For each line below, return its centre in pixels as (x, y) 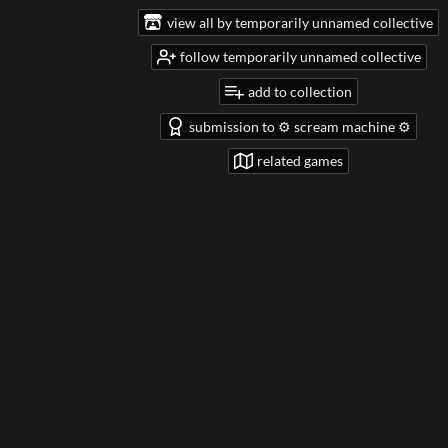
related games (300, 161)
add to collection (300, 92)
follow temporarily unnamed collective (300, 57)
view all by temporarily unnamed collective (300, 22)
